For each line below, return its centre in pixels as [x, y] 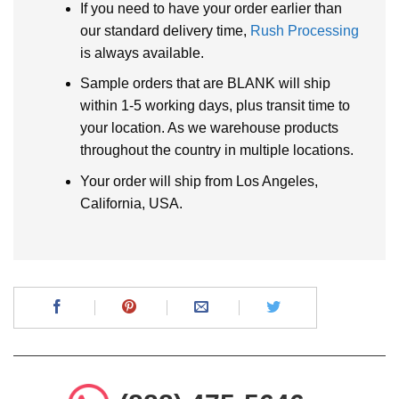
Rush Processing [304, 30]
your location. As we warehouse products [209, 128]
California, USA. [131, 203]
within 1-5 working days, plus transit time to [215, 106]
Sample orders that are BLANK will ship [205, 84]
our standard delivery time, [165, 30]
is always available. [142, 53]
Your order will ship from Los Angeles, [199, 181]
